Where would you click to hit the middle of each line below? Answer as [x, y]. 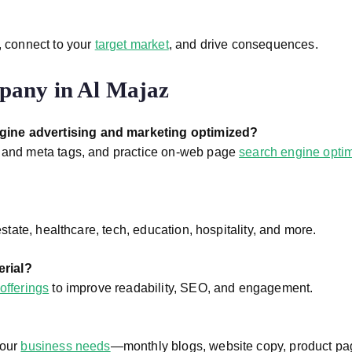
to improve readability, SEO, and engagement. [181, 288]
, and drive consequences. [243, 44]
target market [132, 44]
